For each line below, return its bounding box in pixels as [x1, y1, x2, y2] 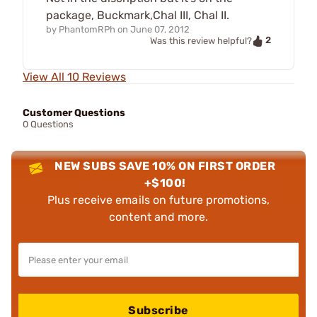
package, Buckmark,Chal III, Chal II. [46, 8, 229, 23]
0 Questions [23, 119, 74, 130]
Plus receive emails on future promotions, [47, 193, 270, 207]
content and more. [109, 210, 208, 224]
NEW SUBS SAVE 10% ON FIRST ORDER [54, 159, 276, 173]
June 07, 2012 [130, 24, 190, 35]
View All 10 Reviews [23, 70, 126, 84]
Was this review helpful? [150, 35, 252, 47]
